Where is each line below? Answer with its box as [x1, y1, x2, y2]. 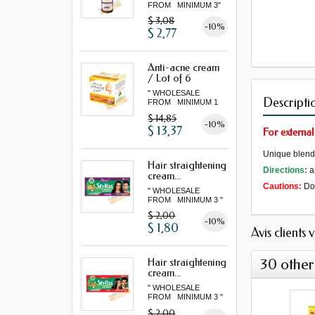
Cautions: [263, 181, 302, 191]
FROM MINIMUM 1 [148, 98, 219, 107]
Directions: [263, 165, 308, 175]
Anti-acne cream [148, 61, 220, 75]
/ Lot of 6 [148, 72, 192, 85]
